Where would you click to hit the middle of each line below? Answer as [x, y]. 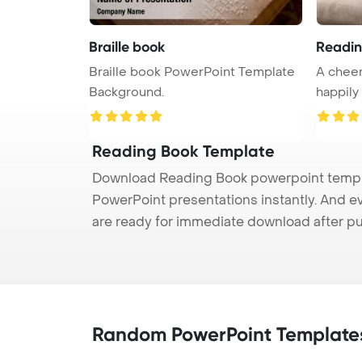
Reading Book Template [183, 151]
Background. [126, 92]
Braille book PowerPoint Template [192, 72]
